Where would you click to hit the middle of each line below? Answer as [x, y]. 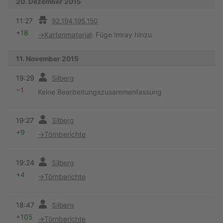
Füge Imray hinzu [124, 34]
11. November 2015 [47, 59]
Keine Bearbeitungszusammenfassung [100, 92]
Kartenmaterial [68, 34]
